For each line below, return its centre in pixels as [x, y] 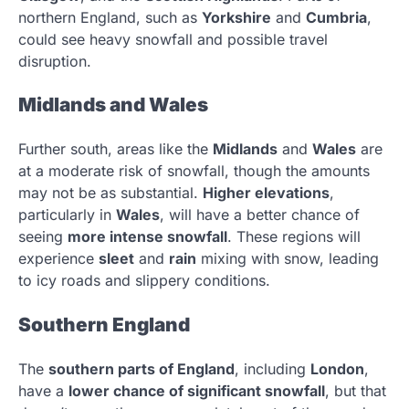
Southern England [104, 324]
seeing [43, 237]
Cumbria [336, 17]
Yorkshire [236, 17]
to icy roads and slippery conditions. [144, 281]
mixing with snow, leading [288, 259]
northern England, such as [110, 17]
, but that [356, 390]
